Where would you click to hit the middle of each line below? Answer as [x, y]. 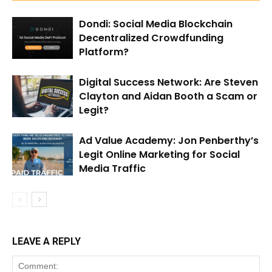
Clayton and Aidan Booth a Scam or [168, 97]
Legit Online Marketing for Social [159, 155]
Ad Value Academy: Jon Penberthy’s [169, 141]
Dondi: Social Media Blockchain [156, 24]
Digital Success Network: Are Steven [168, 83]
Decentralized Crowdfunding [151, 38]
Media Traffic [112, 169]
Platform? [104, 52]
